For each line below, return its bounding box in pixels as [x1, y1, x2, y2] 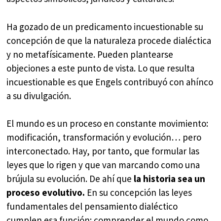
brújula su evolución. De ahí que [6, 173, 134, 185]
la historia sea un [134, 173, 206, 185]
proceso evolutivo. [6, 186, 87, 199]
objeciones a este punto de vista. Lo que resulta [6, 62, 195, 74]
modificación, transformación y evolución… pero [6, 131, 202, 144]
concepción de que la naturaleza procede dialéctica [6, 34, 212, 46]
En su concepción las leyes [87, 186, 192, 199]
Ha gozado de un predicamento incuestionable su [6, 20, 204, 33]
